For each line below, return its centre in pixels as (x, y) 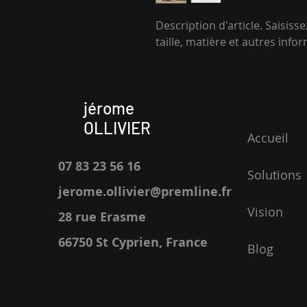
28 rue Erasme (102, 217)
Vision (265, 211)
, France (183, 242)
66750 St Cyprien (109, 242)
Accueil (268, 137)
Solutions (274, 174)
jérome (109, 108)
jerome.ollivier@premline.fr (145, 191)
